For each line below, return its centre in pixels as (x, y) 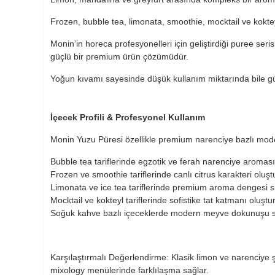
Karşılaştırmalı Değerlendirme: (110, 257)
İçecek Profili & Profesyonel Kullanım (128, 117)
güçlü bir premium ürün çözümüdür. (119, 56)
